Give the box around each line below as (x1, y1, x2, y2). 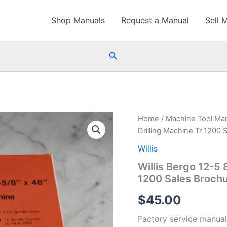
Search (108, 49, 138, 60)
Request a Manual (121, 15, 189, 25)
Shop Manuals (51, 15, 105, 25)
